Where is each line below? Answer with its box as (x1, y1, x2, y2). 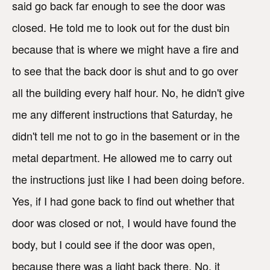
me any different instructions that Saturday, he (12, 106, 233, 122)
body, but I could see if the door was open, (12, 236, 215, 253)
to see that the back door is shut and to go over (12, 63, 238, 79)
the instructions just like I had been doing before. (12, 171, 245, 187)
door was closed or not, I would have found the (12, 215, 236, 231)
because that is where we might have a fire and (12, 41, 239, 57)
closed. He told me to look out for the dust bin (12, 19, 230, 36)
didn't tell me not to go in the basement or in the (12, 128, 240, 144)
